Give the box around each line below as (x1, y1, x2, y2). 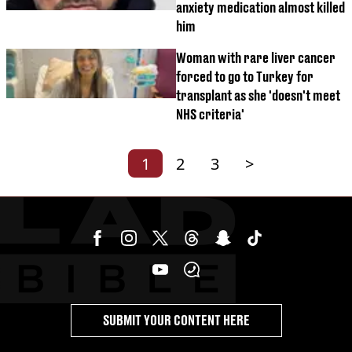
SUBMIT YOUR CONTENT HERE (102, 312, 250, 329)
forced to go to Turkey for (176, 68, 313, 86)
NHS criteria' (176, 106, 244, 123)
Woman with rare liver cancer (176, 49, 335, 67)
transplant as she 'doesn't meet (176, 87, 340, 104)
